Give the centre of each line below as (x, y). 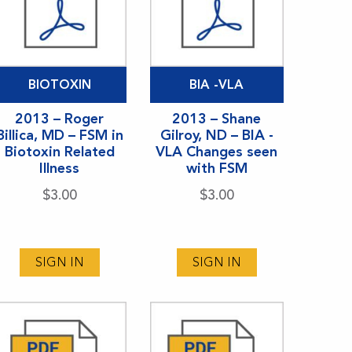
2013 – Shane (217, 118)
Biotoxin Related (59, 151)
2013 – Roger (60, 118)
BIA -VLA (217, 84)
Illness (60, 168)
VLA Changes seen (217, 151)
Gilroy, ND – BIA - (216, 135)
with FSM (216, 168)
